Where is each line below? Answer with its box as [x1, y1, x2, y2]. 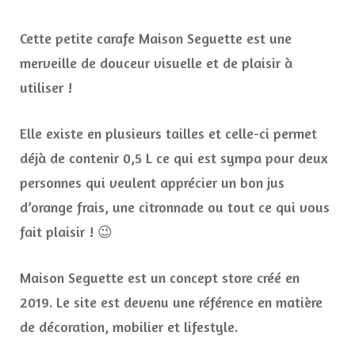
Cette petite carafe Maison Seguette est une [20, 29, 292, 48]
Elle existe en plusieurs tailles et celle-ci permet [20, 124, 317, 143]
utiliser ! [20, 78, 72, 97]
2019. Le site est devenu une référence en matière [20, 293, 323, 311]
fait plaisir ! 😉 [20, 223, 113, 241]
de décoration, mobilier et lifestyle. [20, 318, 238, 336]
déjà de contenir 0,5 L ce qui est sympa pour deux [20, 149, 328, 167]
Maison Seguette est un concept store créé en [20, 269, 300, 287]
